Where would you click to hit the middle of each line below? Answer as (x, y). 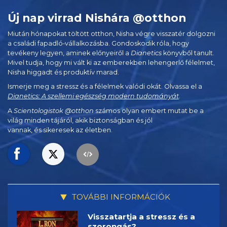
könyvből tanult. (188, 53)
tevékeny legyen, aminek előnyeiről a (69, 53)
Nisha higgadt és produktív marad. (63, 72)
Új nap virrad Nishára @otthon (97, 17)
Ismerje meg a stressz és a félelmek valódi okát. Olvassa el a (105, 87)
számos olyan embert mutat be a (149, 110)
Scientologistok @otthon (54, 110)
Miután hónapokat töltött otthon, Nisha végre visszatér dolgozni (111, 33)
